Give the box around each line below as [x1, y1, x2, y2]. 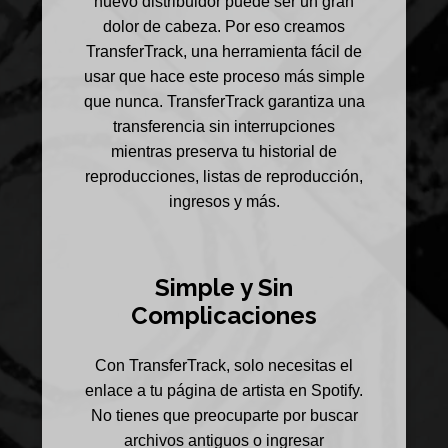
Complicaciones [131, 301, 317, 331]
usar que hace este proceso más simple [83, 68, 365, 86]
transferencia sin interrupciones [113, 118, 335, 136]
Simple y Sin [155, 273, 293, 303]
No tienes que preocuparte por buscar [90, 406, 358, 424]
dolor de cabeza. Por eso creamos [103, 18, 345, 36]
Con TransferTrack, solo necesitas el [95, 356, 353, 374]
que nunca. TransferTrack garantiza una [83, 93, 365, 111]
